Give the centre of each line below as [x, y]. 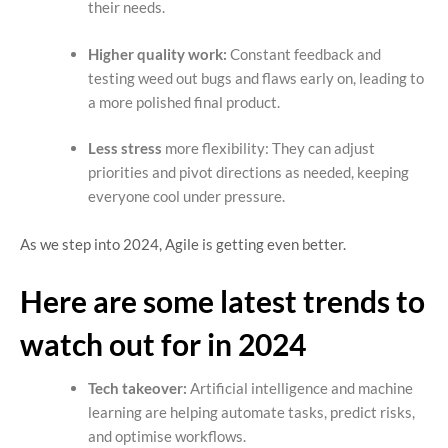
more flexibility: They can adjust [269, 148]
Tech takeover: [137, 388]
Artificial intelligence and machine [299, 388]
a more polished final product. [183, 101]
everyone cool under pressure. [186, 196]
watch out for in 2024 [163, 344]
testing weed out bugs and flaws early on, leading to [255, 77]
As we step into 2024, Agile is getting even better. [183, 243]
